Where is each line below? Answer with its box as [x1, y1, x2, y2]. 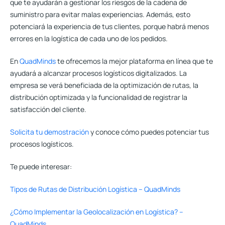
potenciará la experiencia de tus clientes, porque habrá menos [10, 22, 209, 32]
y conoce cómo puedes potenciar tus [89, 127, 209, 137]
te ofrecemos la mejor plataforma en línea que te [56, 56, 213, 66]
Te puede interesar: [10, 162, 72, 172]
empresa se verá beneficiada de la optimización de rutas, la [10, 80, 198, 90]
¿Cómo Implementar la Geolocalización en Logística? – [10, 207, 183, 217]
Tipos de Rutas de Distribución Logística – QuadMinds [10, 184, 180, 194]
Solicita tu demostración [10, 127, 89, 137]
